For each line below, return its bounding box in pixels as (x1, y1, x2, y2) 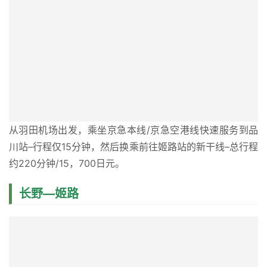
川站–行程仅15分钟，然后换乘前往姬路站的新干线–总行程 (9, 141, 258, 153)
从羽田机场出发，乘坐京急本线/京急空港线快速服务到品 (9, 124, 258, 136)
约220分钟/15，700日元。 (9, 157, 125, 170)
